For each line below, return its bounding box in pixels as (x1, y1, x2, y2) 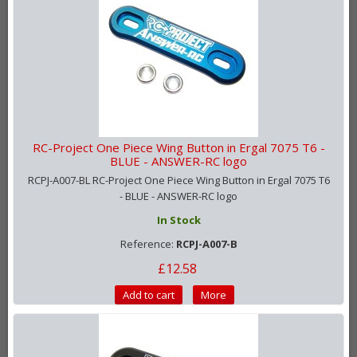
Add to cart (123, 288, 175, 303)
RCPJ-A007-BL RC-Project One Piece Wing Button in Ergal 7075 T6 (27, 173, 330, 188)
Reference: (120, 237, 176, 252)
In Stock (156, 213, 201, 228)
